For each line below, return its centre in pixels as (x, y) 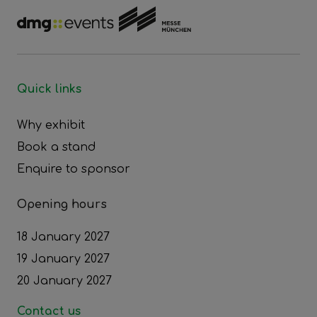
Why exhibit (51, 126)
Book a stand (56, 148)
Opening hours (62, 205)
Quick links (49, 90)
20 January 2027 (64, 281)
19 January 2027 (63, 259)
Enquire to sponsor (74, 169)
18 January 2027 (63, 237)
